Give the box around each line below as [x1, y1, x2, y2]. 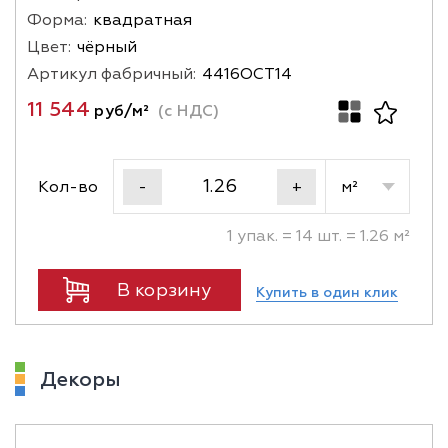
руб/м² [89, 101, 150, 121]
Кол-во [38, 176, 98, 197]
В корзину [117, 278, 211, 302]
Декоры [40, 367, 121, 392]
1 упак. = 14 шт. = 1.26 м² [227, 226, 410, 246]
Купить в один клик [256, 283, 398, 301]
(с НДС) [154, 101, 220, 121]
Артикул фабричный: [27, 64, 196, 84]
